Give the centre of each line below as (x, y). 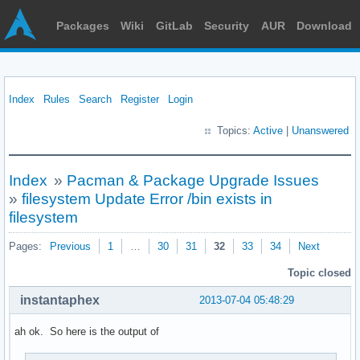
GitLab (174, 26)
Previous (70, 246)
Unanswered (320, 131)
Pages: (25, 246)
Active (268, 131)
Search (95, 99)
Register (140, 99)
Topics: (235, 131)
